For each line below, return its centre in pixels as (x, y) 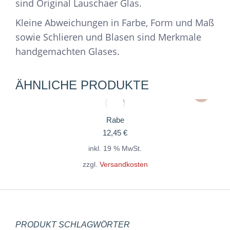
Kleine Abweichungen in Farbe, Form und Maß (115, 22)
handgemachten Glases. (68, 51)
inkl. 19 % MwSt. (115, 148)
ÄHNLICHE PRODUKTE (82, 85)
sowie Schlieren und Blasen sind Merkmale (108, 37)
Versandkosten (123, 165)
